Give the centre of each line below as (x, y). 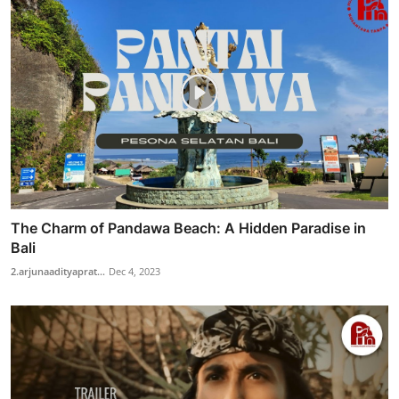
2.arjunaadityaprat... (58, 272)
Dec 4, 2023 (134, 272)
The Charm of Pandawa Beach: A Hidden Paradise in (188, 228)
